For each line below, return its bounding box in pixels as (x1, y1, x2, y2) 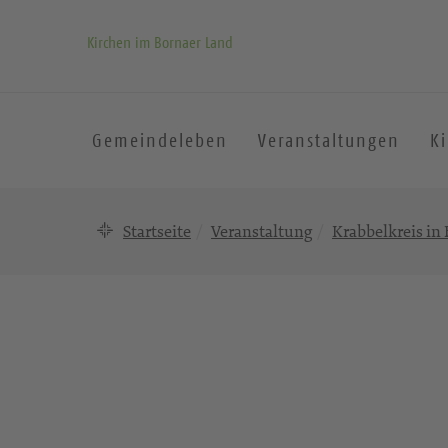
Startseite (123, 220, 191, 242)
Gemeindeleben (92, 129, 228, 152)
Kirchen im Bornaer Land (87, 32, 233, 52)
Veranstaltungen (258, 129, 400, 152)
